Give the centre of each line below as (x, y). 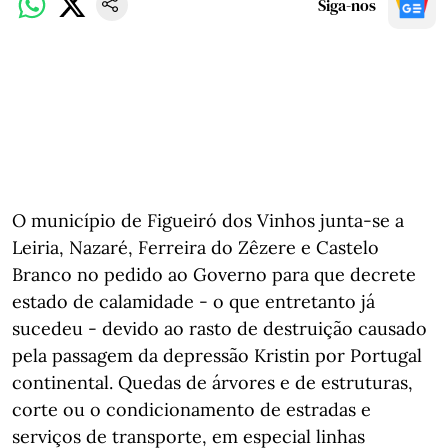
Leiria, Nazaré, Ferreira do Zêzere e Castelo (195, 247)
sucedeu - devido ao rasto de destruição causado (219, 328)
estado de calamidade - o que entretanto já (193, 301)
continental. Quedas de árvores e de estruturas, (212, 382)
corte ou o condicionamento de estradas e (191, 409)
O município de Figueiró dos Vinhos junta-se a (208, 220)
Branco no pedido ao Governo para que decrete (214, 274)
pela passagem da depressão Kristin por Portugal (217, 355)
